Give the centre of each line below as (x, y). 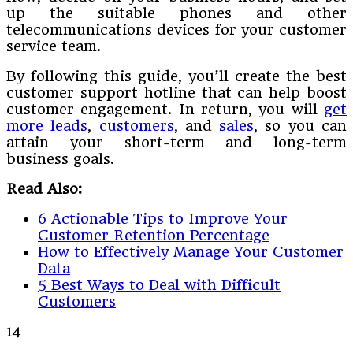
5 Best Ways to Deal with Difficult (159, 285)
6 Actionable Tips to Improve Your (163, 219)
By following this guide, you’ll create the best (176, 76)
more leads (47, 126)
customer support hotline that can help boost (176, 93)
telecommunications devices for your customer (176, 30)
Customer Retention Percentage (154, 236)
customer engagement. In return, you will (165, 110)
